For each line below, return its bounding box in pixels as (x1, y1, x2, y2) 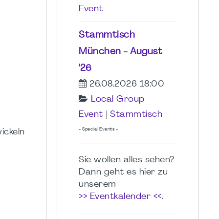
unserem (79, 180, 116, 189)
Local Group (91, 95, 145, 104)
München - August (79, 46, 162, 57)
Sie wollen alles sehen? (79, 155, 175, 164)
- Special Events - (79, 127, 118, 131)
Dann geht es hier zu (79, 168, 168, 176)
